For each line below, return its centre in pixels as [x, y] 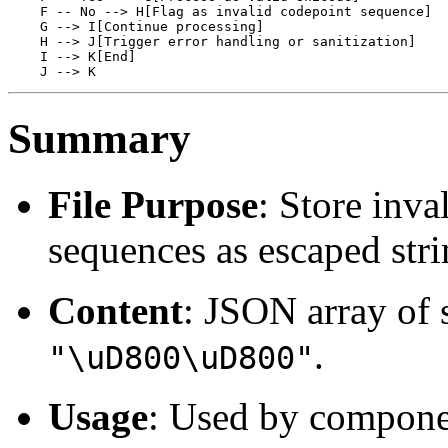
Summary [99, 138]
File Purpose [153, 205]
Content [115, 311]
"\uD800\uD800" [181, 358]
